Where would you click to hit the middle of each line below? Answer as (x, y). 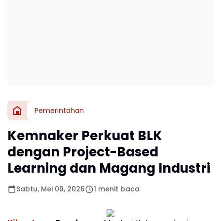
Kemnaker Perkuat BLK (85, 136)
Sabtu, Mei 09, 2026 (51, 189)
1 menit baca (117, 189)
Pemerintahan (59, 110)
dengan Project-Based (83, 152)
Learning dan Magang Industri (109, 168)
